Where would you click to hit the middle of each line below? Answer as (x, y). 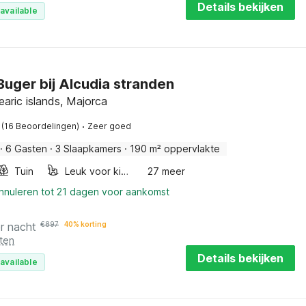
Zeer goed (109, 126)
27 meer (166, 171)
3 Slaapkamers (88, 149)
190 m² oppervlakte (175, 149)
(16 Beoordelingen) (40, 126)
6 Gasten (26, 149)
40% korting (85, 224)
